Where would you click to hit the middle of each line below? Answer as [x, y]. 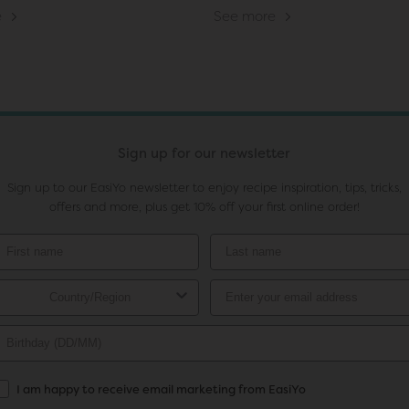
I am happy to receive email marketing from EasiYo [161, 390]
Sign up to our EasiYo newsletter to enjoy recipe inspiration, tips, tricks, [204, 187]
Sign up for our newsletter [204, 153]
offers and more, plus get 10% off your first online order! [204, 206]
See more [246, 16]
